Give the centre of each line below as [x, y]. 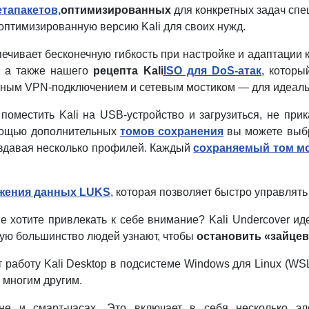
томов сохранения [172, 131]
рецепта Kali [128, 70]
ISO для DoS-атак [212, 70]
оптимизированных [116, 10]
